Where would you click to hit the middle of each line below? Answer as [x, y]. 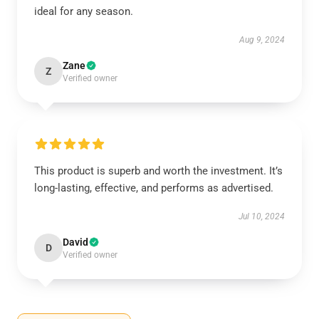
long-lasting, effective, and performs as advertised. [154, 188]
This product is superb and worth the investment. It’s [158, 171]
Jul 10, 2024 [262, 216]
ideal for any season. [84, 11]
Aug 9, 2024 [262, 40]
